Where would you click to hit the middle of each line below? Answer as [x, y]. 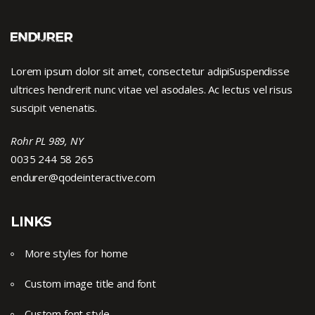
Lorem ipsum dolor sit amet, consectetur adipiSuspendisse [150, 71]
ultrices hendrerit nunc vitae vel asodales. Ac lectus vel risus [152, 89]
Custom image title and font [90, 283]
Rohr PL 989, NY [47, 141]
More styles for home [76, 253]
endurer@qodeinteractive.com [83, 177]
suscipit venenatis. [54, 108]
